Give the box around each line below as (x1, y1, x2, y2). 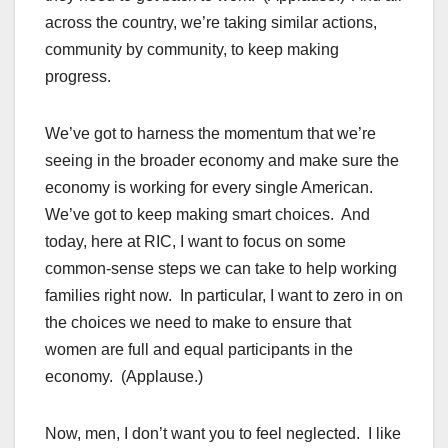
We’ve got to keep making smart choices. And (45, 206, 370, 224)
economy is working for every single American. (45, 179, 377, 197)
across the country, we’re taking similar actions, (45, 14, 377, 32)
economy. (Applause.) (45, 368, 203, 386)
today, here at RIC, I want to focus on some (45, 233, 346, 251)
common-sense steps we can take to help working (45, 260, 397, 278)
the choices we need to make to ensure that (45, 314, 351, 332)
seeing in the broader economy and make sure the (45, 152, 399, 170)
